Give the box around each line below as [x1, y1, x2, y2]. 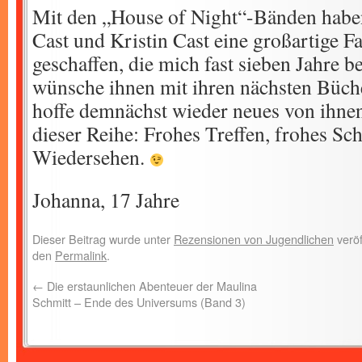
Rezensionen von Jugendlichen [174, 230, 334, 247]
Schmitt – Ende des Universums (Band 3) [32, 293, 246, 310]
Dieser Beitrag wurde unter [32, 230, 174, 247]
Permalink [55, 246, 107, 263]
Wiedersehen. [32, 143, 149, 170]
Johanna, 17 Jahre [32, 186, 179, 213]
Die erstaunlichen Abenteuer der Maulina [44, 277, 257, 294]
